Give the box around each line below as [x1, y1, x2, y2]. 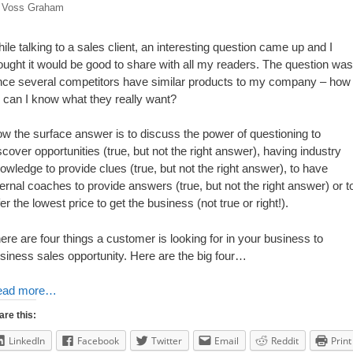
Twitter [151, 334, 182, 348]
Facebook [77, 334, 119, 348]
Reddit [271, 334, 299, 348]
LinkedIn [9, 334, 45, 348]
